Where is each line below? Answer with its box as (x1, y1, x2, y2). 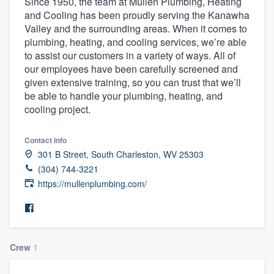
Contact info (24, 134, 67, 146)
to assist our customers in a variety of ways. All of (24, 48, 235, 62)
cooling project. (24, 102, 91, 116)
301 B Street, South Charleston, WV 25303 (38, 147, 204, 160)
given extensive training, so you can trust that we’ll (24, 75, 241, 89)
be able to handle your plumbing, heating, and (24, 88, 223, 103)
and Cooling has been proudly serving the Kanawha (24, 7, 250, 22)
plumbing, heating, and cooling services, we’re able (24, 34, 246, 49)
